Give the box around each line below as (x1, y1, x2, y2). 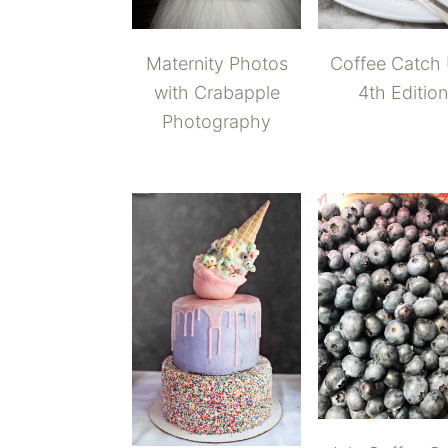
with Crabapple (153, 81, 280, 103)
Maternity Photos (145, 52, 288, 74)
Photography (162, 110, 272, 132)
